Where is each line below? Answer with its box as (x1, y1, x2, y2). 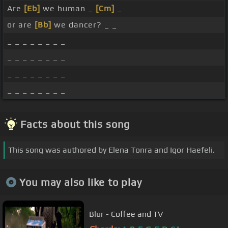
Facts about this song (20, 118, 130, 130)
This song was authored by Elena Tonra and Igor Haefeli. (8, 145, 215, 155)
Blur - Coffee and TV (89, 209, 163, 219)
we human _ (40, 4, 96, 14)
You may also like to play (19, 176, 142, 188)
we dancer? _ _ (51, 20, 117, 30)
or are (7, 20, 35, 30)
